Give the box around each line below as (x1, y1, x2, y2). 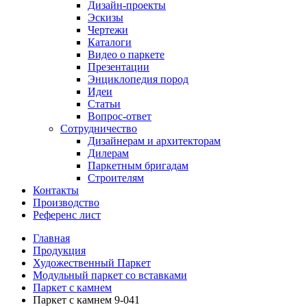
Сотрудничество (60, 123, 137, 134)
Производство (33, 197, 99, 208)
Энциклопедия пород (88, 73, 188, 85)
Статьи (88, 98, 121, 110)
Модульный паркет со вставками (33, 269, 187, 281)
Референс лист (33, 209, 101, 221)
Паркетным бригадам (88, 160, 188, 171)
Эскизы (88, 12, 123, 23)
